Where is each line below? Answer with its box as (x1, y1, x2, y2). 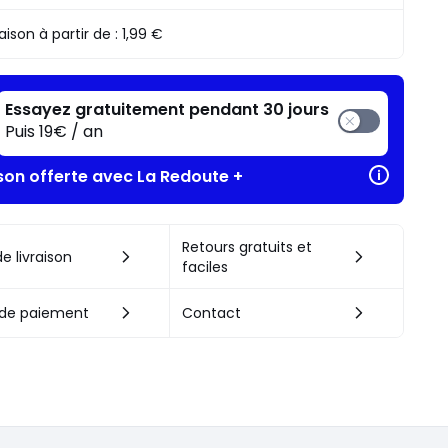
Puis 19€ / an (5, 120, 104, 144)
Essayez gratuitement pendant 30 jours (5, 98, 330, 122)
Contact (181, 303, 241, 324)
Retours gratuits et (181, 237, 312, 258)
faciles (181, 257, 228, 278)
